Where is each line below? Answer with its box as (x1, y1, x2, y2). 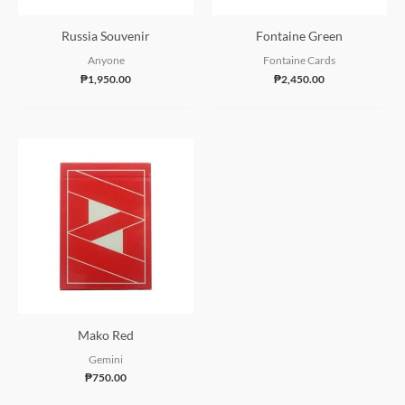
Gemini (89, 353, 123, 365)
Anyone (87, 54, 125, 67)
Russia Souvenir (61, 28, 150, 44)
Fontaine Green (256, 28, 343, 44)
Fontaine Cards (263, 54, 335, 67)
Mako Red (78, 326, 134, 343)
